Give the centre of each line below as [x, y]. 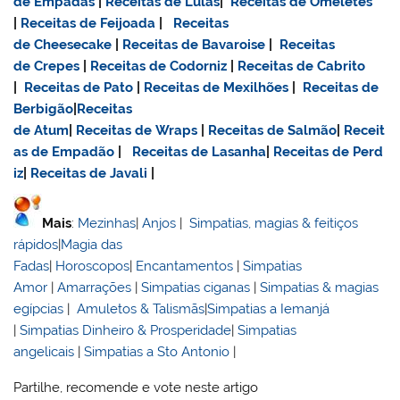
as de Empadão [64, 152]
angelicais [44, 352]
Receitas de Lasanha [200, 152]
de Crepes [47, 67]
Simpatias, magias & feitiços [274, 224]
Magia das [92, 245]
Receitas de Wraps [137, 131]
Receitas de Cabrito [302, 67]
